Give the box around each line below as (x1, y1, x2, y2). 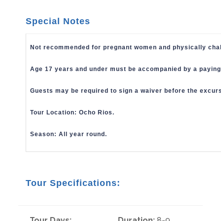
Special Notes (26, 16, 91, 26)
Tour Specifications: (26, 178, 121, 188)
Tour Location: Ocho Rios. (30, 109, 115, 116)
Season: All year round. (30, 131, 108, 138)
